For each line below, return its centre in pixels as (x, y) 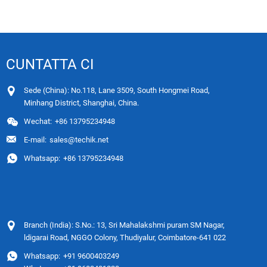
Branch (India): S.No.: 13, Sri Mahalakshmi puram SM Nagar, (124, 225)
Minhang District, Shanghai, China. (81, 103)
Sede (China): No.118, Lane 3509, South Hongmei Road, (117, 90)
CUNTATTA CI (50, 64)
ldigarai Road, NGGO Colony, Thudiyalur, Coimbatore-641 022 (125, 237)
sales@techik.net (79, 139)
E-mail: (35, 139)
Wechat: (38, 121)
